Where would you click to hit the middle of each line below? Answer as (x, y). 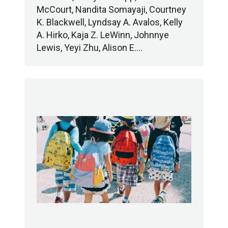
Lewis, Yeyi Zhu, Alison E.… (90, 48)
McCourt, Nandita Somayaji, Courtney (111, 9)
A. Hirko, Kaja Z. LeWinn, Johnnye (103, 35)
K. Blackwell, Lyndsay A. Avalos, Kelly (110, 22)
